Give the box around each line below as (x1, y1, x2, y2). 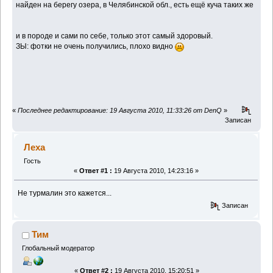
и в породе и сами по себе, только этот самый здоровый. (16, 31, 213, 40)
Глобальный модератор (21, 244, 94, 252)
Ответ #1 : (79, 166, 112, 174)
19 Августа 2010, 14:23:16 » (112, 166, 199, 174)
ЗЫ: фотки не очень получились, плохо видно (16, 41, 175, 51)
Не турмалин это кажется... (18, 188, 112, 197)
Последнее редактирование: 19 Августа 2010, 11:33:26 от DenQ (18, 106, 222, 114)
